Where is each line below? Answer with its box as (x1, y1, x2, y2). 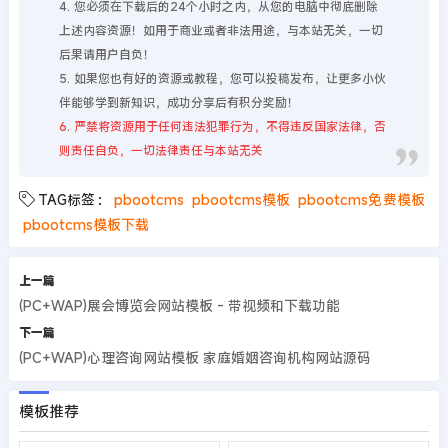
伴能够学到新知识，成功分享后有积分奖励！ (58, 94, 299, 111)
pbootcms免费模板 (298, 190, 426, 210)
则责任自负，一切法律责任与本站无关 (58, 142, 263, 159)
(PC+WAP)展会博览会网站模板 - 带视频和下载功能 (18, 296, 340, 316)
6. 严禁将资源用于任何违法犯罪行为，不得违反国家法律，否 (58, 118, 386, 135)
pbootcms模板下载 (22, 215, 149, 235)
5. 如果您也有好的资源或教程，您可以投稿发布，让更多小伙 (58, 70, 386, 87)
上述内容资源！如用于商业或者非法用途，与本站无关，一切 (58, 22, 383, 39)
